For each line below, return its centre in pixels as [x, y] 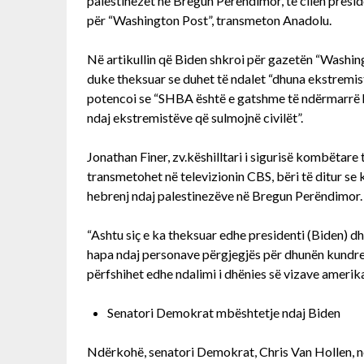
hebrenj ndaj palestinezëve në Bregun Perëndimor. [225, 195]
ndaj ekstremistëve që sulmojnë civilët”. [195, 117]
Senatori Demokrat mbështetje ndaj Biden [224, 312]
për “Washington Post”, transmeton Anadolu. [209, 19]
